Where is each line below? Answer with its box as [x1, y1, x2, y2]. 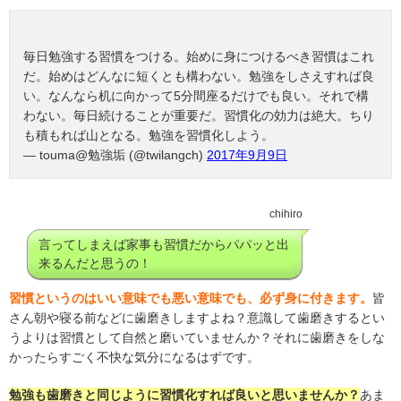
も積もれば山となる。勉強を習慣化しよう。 [23, 128, 274, 143]
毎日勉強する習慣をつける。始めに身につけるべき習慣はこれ [23, 49, 374, 64]
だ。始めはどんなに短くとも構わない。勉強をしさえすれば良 [23, 69, 374, 84]
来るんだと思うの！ [38, 256, 151, 271]
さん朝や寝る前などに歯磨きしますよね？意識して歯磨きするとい [9, 311, 385, 326]
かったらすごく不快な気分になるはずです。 [9, 350, 260, 365]
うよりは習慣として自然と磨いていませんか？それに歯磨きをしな [9, 330, 385, 346]
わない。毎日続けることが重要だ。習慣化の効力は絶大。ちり [23, 108, 374, 124]
